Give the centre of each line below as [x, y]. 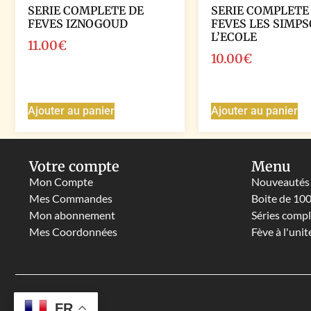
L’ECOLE [234, 37]
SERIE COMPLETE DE [86, 11]
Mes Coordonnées [73, 231]
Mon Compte [61, 181]
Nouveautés [280, 181]
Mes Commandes [71, 198]
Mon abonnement [72, 215]
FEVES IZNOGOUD [78, 24]
